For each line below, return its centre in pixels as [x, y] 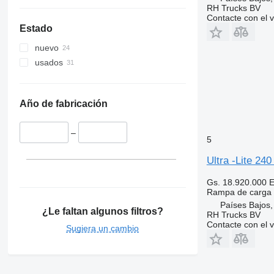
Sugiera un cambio [103, 228]
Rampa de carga [239, 192]
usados [49, 63]
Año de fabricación [63, 104]
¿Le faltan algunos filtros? [102, 211]
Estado [36, 29]
